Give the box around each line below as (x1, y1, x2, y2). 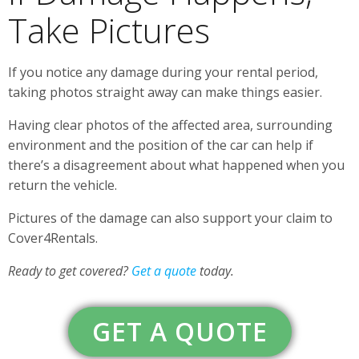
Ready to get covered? (8, 261, 131, 280)
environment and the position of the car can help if (8, 135, 313, 154)
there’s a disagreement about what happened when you (8, 155, 345, 174)
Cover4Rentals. (8, 228, 98, 247)
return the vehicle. (8, 175, 117, 194)
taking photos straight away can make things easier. (8, 83, 322, 101)
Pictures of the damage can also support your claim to (8, 208, 333, 227)
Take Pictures (8, 6, 210, 53)
